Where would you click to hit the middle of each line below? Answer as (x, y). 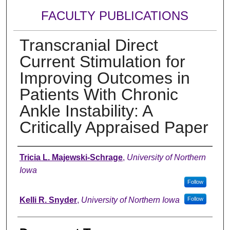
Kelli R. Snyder (48, 200)
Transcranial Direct (89, 45)
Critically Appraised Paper (114, 127)
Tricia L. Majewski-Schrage (71, 157)
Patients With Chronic (99, 94)
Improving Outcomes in (104, 78)
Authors (38, 156)
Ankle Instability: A (85, 111)
